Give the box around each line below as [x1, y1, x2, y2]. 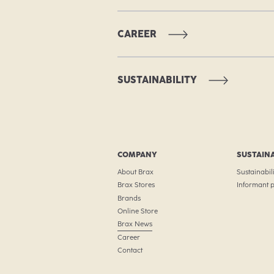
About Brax [117, 167, 154, 176]
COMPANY [117, 150, 157, 160]
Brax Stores [117, 180, 155, 190]
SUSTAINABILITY [117, 73, 197, 86]
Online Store [117, 207, 158, 216]
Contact [117, 246, 143, 255]
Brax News [117, 220, 152, 229]
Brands [117, 193, 141, 202]
